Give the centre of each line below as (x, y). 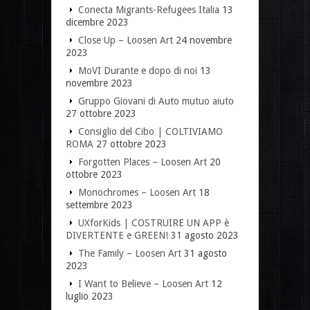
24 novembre (204, 40)
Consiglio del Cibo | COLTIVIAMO (151, 131)
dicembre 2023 (97, 22)
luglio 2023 (90, 296)
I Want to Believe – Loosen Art (143, 283)
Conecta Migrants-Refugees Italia (149, 9)
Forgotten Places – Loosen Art (143, 162)
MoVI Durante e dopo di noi (138, 70)
